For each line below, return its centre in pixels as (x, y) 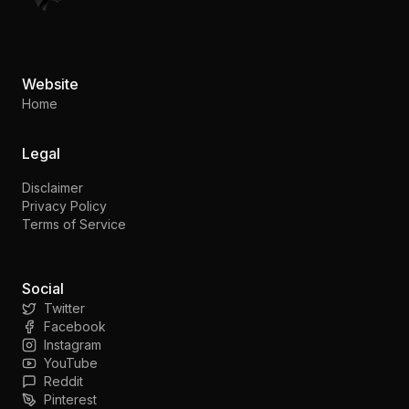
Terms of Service (74, 224)
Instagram (73, 345)
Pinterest (70, 399)
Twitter (64, 308)
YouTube (71, 363)
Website (50, 84)
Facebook (75, 326)
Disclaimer (52, 188)
